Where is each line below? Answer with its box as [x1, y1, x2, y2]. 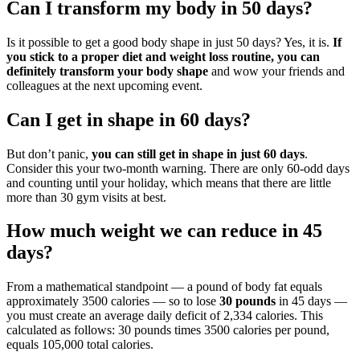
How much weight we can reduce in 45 [6, 220, 322, 242]
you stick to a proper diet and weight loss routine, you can [6, 49, 320, 63]
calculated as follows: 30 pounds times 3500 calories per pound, [6, 323, 329, 337]
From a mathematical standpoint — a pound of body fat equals [6, 280, 322, 294]
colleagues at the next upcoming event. [6, 78, 202, 92]
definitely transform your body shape [6, 63, 208, 78]
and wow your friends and [208, 63, 345, 78]
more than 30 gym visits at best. [6, 190, 166, 204]
